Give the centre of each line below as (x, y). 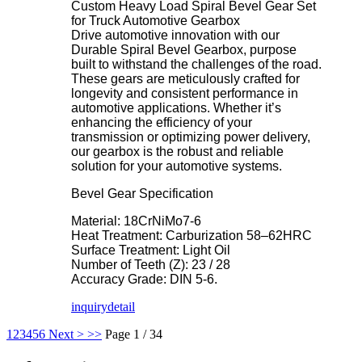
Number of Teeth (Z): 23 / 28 (151, 265)
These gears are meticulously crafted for (185, 79)
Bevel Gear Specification (142, 194)
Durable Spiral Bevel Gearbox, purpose (184, 50)
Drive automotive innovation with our (175, 36)
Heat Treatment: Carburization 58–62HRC (192, 236)
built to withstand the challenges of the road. (196, 65)
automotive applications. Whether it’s (176, 108)
